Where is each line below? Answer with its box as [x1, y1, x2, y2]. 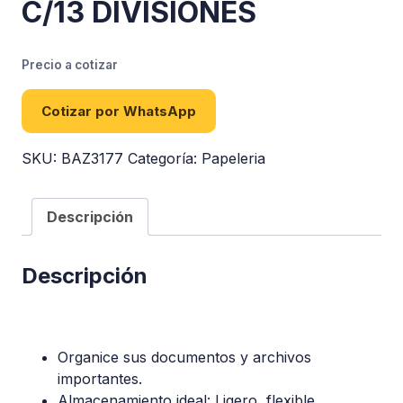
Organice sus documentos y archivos [58, 348, 311, 367]
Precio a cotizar [22, 58, 118, 73]
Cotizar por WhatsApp [41, 103, 196, 121]
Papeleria [201, 149, 265, 168]
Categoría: [128, 149, 201, 168]
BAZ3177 [61, 149, 123, 168]
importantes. [58, 370, 142, 389]
